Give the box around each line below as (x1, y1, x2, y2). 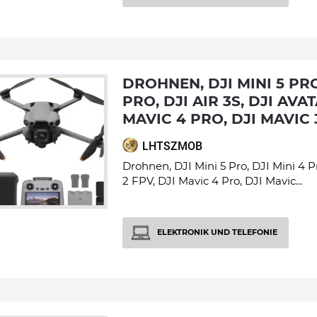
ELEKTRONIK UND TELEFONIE (157, 226, 277, 237)
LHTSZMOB (142, 139, 202, 153)
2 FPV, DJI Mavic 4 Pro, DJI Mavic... (122, 174, 302, 188)
